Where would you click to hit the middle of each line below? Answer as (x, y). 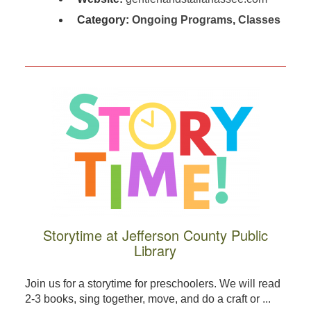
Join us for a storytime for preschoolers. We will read (152, 284)
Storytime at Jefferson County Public (155, 235)
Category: (104, 20)
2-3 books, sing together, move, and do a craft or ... (148, 299)
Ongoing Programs (182, 20)
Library (155, 251)
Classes (259, 20)
